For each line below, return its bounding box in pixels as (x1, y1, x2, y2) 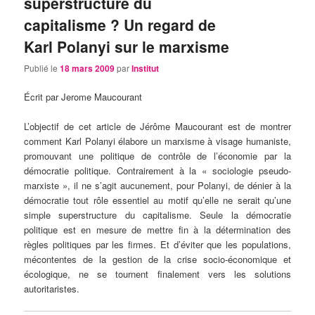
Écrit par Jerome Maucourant (24, 90, 143, 104)
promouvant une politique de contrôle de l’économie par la (24, 149, 291, 163)
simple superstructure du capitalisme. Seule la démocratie (24, 208, 291, 222)
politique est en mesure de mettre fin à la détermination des (24, 223, 291, 237)
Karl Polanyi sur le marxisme (24, 35, 230, 57)
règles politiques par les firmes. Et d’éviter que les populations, (24, 238, 291, 252)
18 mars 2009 (60, 61, 115, 75)
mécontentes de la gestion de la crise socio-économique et (24, 252, 291, 266)
